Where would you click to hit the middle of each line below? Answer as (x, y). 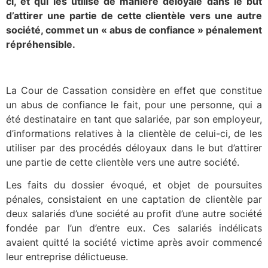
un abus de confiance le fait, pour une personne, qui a (134, 104)
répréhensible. (41, 44)
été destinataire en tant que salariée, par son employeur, (134, 119)
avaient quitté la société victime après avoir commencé (134, 243)
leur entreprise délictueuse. (67, 257)
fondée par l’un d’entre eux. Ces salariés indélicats (134, 228)
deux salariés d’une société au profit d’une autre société (134, 214)
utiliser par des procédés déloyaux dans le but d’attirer (134, 147)
